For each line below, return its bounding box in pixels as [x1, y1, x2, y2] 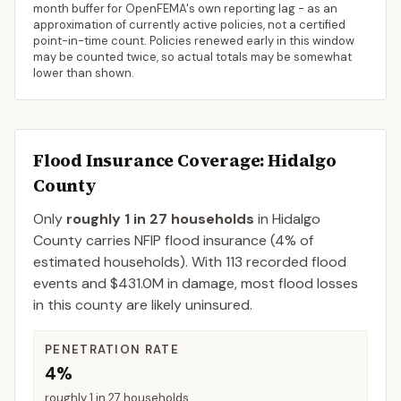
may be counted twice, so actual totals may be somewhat [33, 49, 352, 64]
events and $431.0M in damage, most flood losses [33, 274, 358, 293]
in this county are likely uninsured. [33, 295, 252, 314]
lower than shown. [33, 65, 134, 81]
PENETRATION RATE [45, 342, 179, 357]
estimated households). [33, 252, 188, 271]
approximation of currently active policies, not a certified [33, 17, 346, 32]
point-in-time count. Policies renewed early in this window [33, 33, 354, 48]
